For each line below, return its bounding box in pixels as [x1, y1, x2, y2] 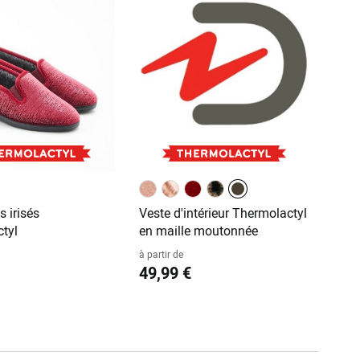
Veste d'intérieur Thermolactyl [138, 204, 307, 223]
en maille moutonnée [138, 222, 258, 240]
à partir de [138, 247, 183, 261]
